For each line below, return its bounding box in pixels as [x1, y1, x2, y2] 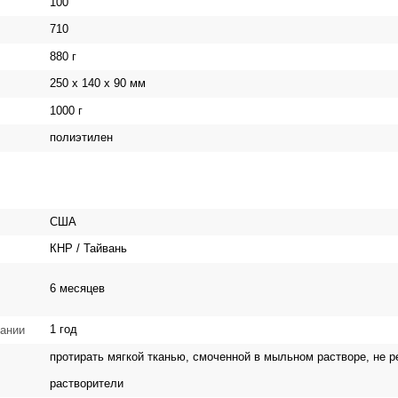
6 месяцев [46, 282, 105, 296]
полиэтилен [46, 131, 113, 145]
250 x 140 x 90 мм [46, 76, 146, 91]
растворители [50, 377, 123, 391]
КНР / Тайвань [46, 242, 127, 256]
